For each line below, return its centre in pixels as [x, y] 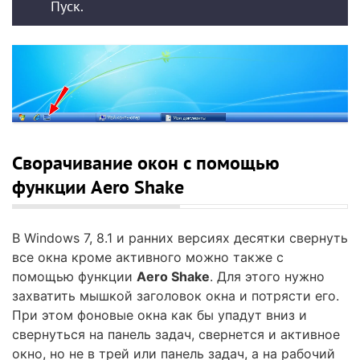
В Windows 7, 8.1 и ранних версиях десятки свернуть [180, 238]
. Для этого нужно [267, 277]
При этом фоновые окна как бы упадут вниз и [160, 315]
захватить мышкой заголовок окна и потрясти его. [176, 296]
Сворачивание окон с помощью [146, 163]
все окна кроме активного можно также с [148, 258]
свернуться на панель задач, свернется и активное [176, 335]
